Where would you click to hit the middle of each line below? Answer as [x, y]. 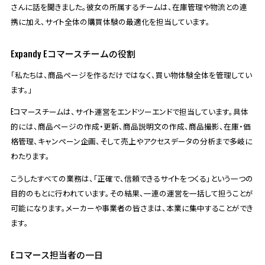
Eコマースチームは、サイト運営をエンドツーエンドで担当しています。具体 [129, 112]
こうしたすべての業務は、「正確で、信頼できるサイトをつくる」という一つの [132, 179]
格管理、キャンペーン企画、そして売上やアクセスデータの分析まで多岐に [131, 141]
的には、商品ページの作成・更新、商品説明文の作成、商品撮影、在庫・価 [130, 127]
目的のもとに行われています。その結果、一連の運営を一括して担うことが [132, 193]
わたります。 [30, 156]
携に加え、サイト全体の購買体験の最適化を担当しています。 [110, 21]
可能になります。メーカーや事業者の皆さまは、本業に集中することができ [132, 208]
